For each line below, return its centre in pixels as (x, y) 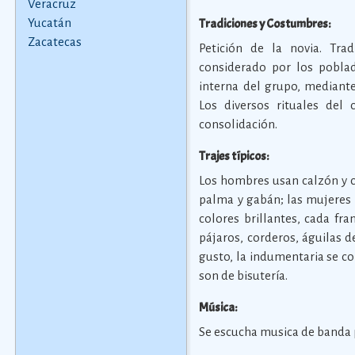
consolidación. (239, 124)
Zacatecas (54, 42)
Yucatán (49, 23)
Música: (218, 307)
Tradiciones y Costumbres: (265, 24)
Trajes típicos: (234, 156)
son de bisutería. (244, 275)
